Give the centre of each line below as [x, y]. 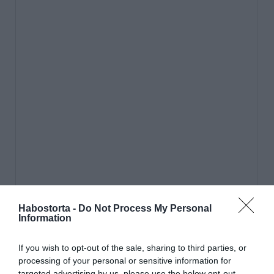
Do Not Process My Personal [145, 208]
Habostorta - [48, 208]
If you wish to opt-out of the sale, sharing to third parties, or [132, 247]
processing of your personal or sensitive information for [125, 260]
